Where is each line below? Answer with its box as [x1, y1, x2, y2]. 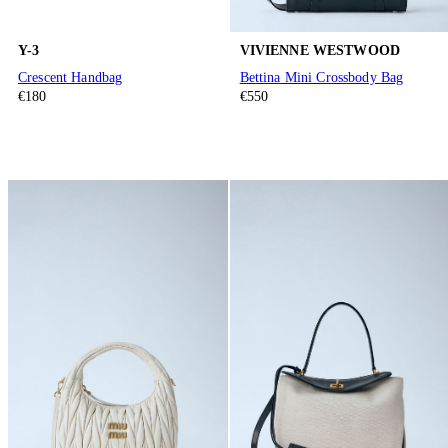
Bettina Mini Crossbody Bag [239, 70, 404, 86]
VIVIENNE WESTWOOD [239, 42, 401, 58]
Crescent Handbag [18, 70, 123, 86]
